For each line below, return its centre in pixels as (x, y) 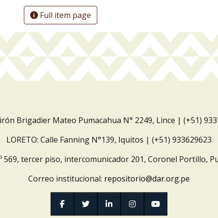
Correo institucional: (66, 179)
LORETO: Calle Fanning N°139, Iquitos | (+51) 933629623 (109, 140)
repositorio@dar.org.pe (147, 179)
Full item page (64, 15)
